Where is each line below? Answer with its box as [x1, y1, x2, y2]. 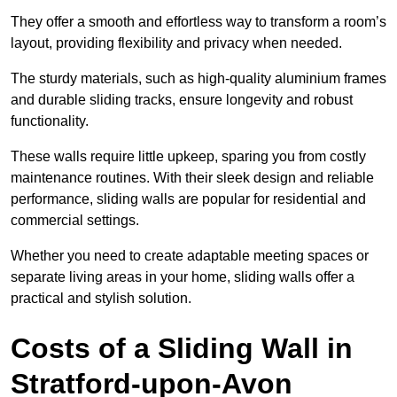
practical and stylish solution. [11, 291, 191, 307]
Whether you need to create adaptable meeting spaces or [11, 248, 369, 264]
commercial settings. [11, 213, 143, 229]
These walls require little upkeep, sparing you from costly [11, 149, 366, 165]
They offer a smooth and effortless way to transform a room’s [11, 14, 386, 30]
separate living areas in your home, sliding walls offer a [11, 269, 354, 285]
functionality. [11, 113, 89, 129]
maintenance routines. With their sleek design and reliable [11, 170, 374, 186]
